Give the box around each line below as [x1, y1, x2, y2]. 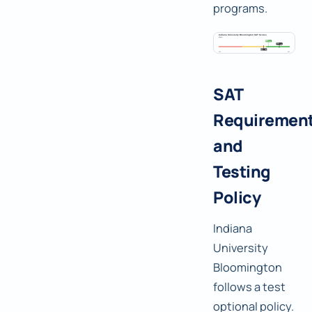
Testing [213, 160, 270, 183]
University [213, 240, 268, 256]
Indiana [213, 220, 252, 237]
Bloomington [213, 259, 282, 276]
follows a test [213, 279, 286, 295]
